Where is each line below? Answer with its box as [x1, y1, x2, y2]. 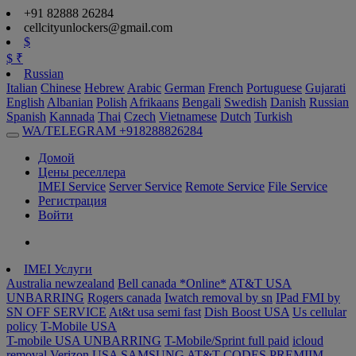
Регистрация [38, 194, 106, 207]
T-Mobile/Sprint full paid [164, 334, 289, 347]
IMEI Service [38, 180, 106, 193]
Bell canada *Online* [118, 277, 226, 290]
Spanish [6, 110, 46, 123]
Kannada [49, 110, 95, 123]
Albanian [47, 95, 93, 109]
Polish [96, 95, 127, 109]
